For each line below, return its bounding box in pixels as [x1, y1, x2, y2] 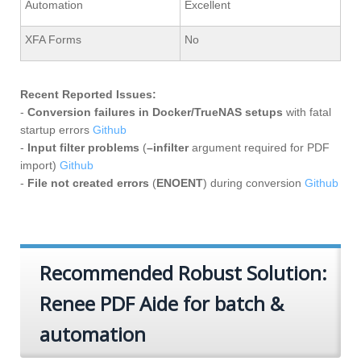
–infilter [147, 141, 189, 154]
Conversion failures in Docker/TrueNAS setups [27, 106, 283, 118]
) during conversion [203, 176, 305, 189]
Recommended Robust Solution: [39, 259, 327, 286]
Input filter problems [27, 141, 139, 154]
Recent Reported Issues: [20, 88, 156, 101]
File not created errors [27, 176, 149, 189]
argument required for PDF [189, 141, 330, 154]
